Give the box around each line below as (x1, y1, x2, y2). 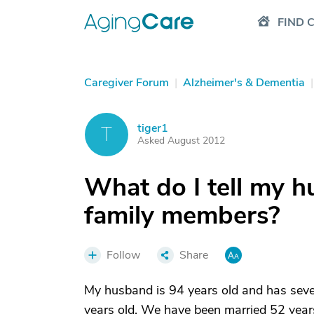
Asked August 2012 (137, 134, 225, 147)
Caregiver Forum (84, 75, 169, 90)
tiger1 (137, 121, 168, 136)
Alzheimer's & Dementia (183, 75, 305, 90)
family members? (84, 198, 280, 233)
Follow (107, 247, 140, 263)
